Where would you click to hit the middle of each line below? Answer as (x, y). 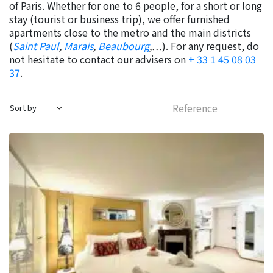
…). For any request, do (205, 46)
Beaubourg (124, 46)
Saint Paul (36, 46)
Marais (79, 46)
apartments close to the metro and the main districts (130, 32)
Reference (195, 108)
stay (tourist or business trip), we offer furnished (119, 19)
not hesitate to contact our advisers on (99, 59)
